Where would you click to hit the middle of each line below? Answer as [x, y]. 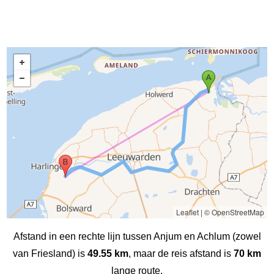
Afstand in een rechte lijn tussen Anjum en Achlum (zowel [137, 236]
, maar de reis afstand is [181, 253]
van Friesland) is [50, 253]
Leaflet [187, 212]
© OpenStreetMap [234, 212]
